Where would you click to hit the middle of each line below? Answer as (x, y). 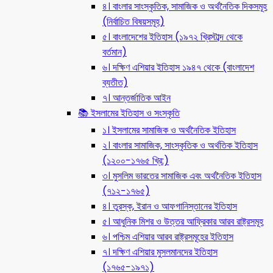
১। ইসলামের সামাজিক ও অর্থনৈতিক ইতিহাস (169, 130)
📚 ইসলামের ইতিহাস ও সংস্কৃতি (129, 113)
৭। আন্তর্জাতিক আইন (136, 98)
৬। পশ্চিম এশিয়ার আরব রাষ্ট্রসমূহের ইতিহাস (168, 237)
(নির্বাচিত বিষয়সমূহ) (133, 22)
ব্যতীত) (115, 83)
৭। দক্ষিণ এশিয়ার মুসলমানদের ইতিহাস (160, 252)
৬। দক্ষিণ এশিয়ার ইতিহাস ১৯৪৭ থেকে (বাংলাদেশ (178, 67)
